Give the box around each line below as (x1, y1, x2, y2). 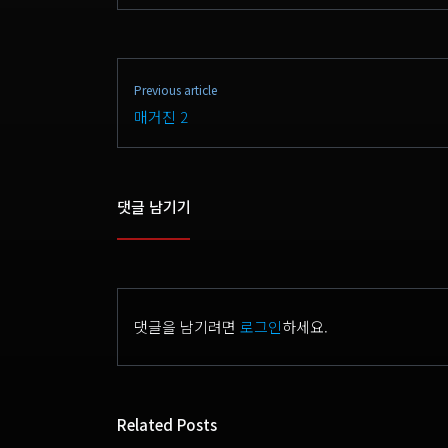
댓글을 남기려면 (134, 316, 240, 338)
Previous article (134, 81, 217, 99)
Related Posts (117, 414, 217, 436)
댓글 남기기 (117, 196, 191, 218)
